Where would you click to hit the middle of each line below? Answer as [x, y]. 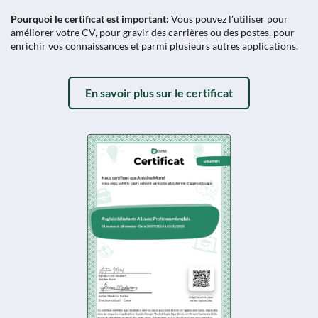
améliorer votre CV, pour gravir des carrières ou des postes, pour [153, 32]
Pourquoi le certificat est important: [91, 18]
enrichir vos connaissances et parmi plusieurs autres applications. [154, 45]
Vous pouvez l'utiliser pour [230, 18]
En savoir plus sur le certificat [159, 92]
